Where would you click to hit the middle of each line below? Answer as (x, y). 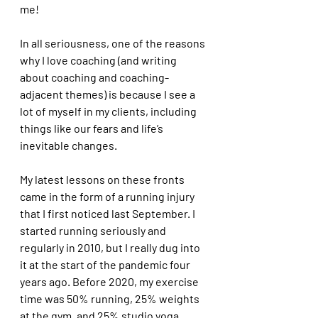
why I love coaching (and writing (99, 60)
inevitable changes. (68, 145)
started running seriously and (94, 230)
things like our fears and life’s (93, 128)
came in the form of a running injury (108, 196)
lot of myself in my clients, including (109, 111)
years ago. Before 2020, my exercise (110, 281)
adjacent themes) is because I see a (109, 94)
